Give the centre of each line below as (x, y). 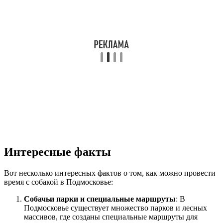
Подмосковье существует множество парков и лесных (115, 208)
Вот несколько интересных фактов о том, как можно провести (110, 173)
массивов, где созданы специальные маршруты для (111, 217)
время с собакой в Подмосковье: (58, 182)
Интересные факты (57, 152)
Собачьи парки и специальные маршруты (100, 199)
